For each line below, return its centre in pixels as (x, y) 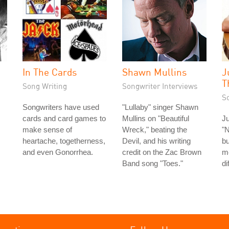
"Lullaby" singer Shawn (160, 107)
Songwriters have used (61, 107)
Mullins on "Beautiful (156, 118)
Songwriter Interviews (160, 86)
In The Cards (50, 72)
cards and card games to (64, 118)
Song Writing (45, 86)
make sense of (47, 130)
